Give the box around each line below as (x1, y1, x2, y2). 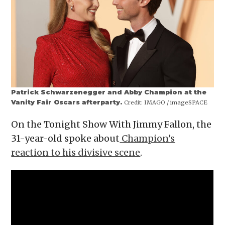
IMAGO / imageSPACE (143, 98, 208, 106)
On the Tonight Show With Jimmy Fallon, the (11, 118, 212, 130)
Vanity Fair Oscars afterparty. (11, 98, 125, 106)
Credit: (124, 98, 143, 106)
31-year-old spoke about (11, 132, 120, 144)
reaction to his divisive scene (11, 146, 141, 158)
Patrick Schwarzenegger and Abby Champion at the (11, 88, 207, 96)
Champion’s (120, 132, 175, 144)
